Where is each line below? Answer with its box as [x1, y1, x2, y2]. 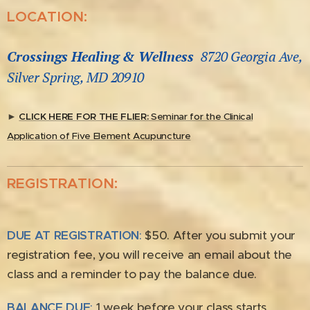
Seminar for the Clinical [148, 111, 253, 122]
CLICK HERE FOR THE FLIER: [19, 111, 149, 122]
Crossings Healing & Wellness [7, 47, 194, 66]
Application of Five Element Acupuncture [7, 130, 191, 142]
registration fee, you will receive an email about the [7, 247, 293, 262]
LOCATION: [7, 8, 87, 26]
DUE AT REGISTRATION [7, 228, 139, 243]
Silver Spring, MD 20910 [7, 68, 147, 86]
